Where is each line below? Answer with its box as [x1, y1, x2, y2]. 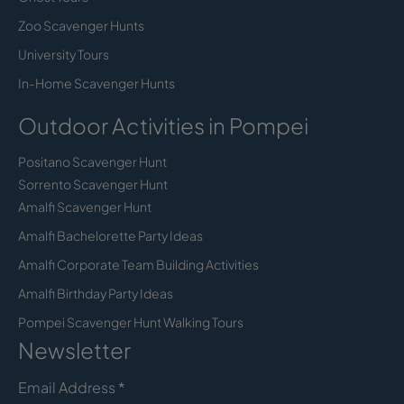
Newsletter [18, 335, 131, 363]
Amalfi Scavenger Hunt [18, 197, 151, 215]
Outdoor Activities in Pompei [18, 111, 308, 139]
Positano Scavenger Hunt [18, 152, 167, 170]
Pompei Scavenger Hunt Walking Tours [18, 313, 243, 330]
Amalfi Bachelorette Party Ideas [18, 226, 203, 243]
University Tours [18, 45, 109, 62]
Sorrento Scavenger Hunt [18, 175, 168, 192]
